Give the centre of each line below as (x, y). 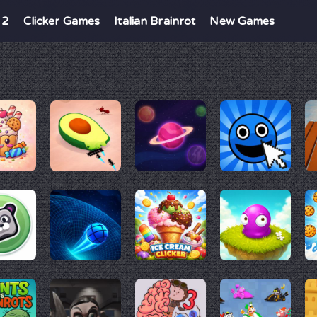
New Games (242, 21)
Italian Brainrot (155, 21)
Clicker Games (62, 21)
